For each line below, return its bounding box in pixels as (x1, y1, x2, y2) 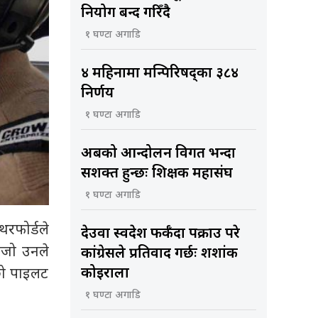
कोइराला (80, 265, 129, 284)
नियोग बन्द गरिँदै (80, 4, 170, 23)
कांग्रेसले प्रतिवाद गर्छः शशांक (80, 245, 238, 264)
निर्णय (80, 84, 114, 104)
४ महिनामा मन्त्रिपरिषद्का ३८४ (80, 65, 238, 84)
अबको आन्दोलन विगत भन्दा (80, 145, 236, 164)
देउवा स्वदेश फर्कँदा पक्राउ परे (80, 225, 240, 244)
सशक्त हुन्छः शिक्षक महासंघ (80, 165, 233, 184)
